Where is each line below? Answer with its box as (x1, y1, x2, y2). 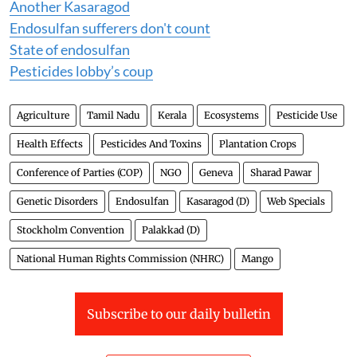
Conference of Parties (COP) (17, 167, 143, 178)
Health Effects (17, 138, 83, 150)
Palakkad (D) (142, 224, 200, 236)
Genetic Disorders (17, 195, 98, 207)
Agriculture (17, 109, 69, 121)
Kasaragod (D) (186, 195, 249, 207)
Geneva (199, 167, 233, 178)
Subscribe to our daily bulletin (86, 306, 271, 322)
